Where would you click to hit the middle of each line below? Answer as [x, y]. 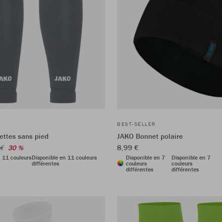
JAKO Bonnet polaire [150, 136]
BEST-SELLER [137, 124]
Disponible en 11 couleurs [64, 157]
